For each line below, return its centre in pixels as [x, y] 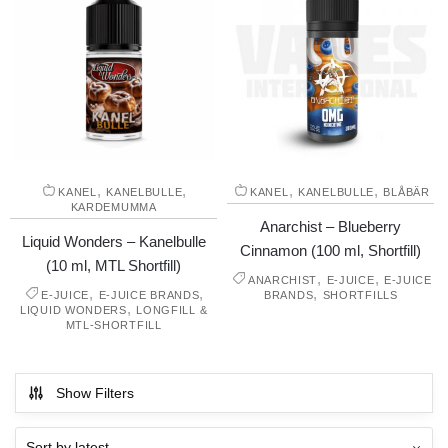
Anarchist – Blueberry [331, 227]
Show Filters [95, 393]
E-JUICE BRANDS [149, 295]
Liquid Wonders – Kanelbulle [113, 242]
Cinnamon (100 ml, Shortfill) [331, 251]
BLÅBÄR [406, 192]
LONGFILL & [172, 310]
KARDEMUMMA [113, 207]
